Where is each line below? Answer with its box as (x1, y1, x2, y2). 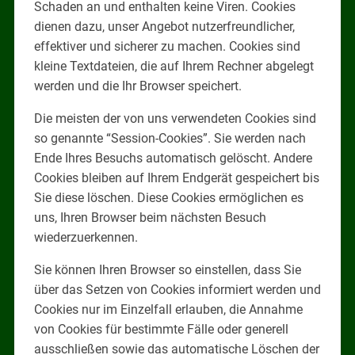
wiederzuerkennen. (33, 229, 138, 245)
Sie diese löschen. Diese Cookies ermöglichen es (33, 189, 303, 205)
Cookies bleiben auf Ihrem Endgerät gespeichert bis (33, 170, 319, 185)
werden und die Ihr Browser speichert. (33, 78, 242, 94)
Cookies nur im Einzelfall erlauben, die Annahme (33, 301, 303, 317)
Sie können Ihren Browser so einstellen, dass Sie (33, 261, 301, 277)
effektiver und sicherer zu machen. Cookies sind (33, 38, 300, 54)
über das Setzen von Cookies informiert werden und (33, 281, 321, 297)
